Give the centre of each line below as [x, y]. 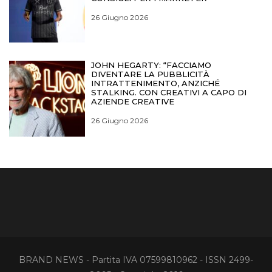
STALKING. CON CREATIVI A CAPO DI [169, 92]
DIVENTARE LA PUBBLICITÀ [151, 74]
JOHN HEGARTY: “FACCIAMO [151, 65]
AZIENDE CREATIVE [133, 101]
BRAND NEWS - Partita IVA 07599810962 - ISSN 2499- [136, 260]
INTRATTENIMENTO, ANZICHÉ [156, 83]
